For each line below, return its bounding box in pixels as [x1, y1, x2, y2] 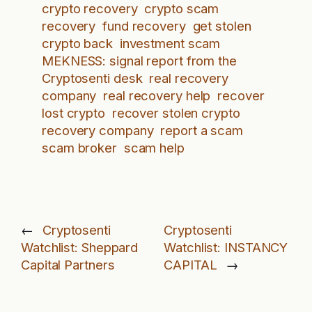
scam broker [42, 140, 117, 156]
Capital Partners [21, 256, 115, 272]
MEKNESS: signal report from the [42, 53, 237, 69]
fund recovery [102, 18, 186, 34]
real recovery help [103, 88, 211, 104]
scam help [123, 140, 185, 156]
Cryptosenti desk [42, 70, 143, 86]
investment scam [119, 36, 221, 52]
